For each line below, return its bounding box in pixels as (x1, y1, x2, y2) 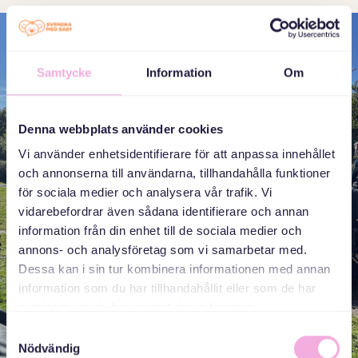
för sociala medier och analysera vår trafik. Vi (18, 185, 272, 200)
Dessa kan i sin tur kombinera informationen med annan (18, 262, 331, 276)
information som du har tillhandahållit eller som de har (18, 281, 316, 296)
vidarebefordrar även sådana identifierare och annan (18, 205, 309, 219)
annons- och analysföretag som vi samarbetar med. (18, 243, 307, 257)
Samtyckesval (6, 324, 82, 339)
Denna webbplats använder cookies (18, 121, 223, 136)
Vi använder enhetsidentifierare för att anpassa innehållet (18, 147, 335, 161)
